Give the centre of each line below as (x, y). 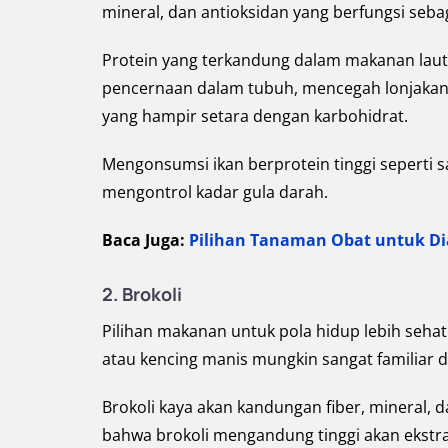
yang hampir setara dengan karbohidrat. (255, 115)
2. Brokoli (142, 293)
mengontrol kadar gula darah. (215, 191)
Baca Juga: (145, 239)
